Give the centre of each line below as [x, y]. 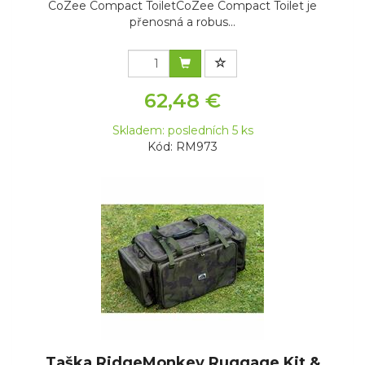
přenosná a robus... [182, 22]
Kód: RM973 [182, 147]
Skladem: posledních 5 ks [182, 131]
